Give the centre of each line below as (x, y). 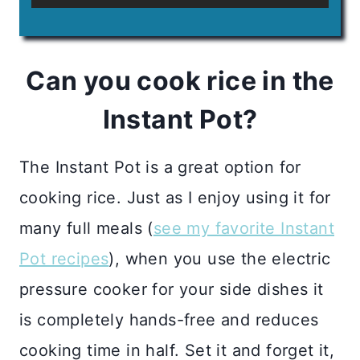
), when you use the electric (220, 258)
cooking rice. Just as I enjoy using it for (175, 197)
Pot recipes (64, 258)
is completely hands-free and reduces (169, 319)
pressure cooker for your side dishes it (172, 289)
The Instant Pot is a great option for (160, 167)
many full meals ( (86, 228)
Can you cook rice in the (180, 80)
